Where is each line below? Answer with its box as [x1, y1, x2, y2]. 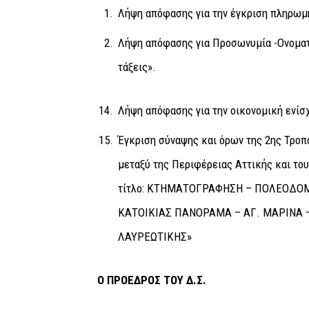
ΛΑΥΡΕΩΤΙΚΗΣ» [117, 229, 192, 243]
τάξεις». [117, 59, 156, 74]
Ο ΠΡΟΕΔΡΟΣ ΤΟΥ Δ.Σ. [91, 272, 206, 287]
